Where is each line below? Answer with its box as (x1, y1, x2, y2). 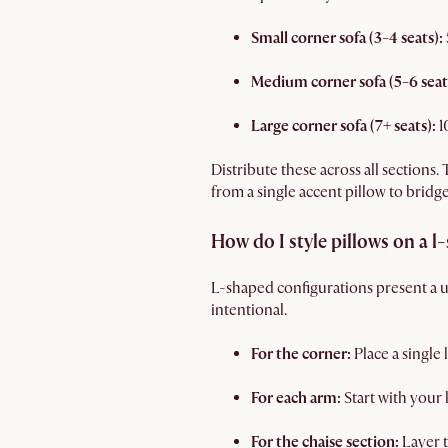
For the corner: (251, 344, 354, 364)
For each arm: (251, 388, 344, 408)
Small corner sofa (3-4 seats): (251, 28, 446, 48)
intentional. (211, 300, 287, 320)
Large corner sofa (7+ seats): (251, 116, 439, 136)
